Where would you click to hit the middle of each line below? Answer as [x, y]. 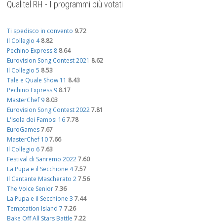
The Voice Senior [30, 188]
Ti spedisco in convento [40, 31]
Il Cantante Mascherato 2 [42, 179]
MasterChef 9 [26, 100]
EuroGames [23, 129]
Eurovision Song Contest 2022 [48, 110]
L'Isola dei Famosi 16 [36, 119]
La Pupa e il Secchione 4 [40, 169]
